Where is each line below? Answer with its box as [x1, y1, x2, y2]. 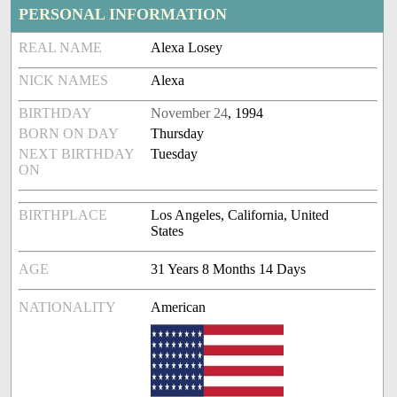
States [151, 223, 184, 239]
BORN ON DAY [19, 126, 120, 142]
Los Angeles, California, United [151, 207, 330, 223]
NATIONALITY [19, 300, 117, 315]
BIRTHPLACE [19, 207, 108, 223]
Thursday [151, 126, 205, 142]
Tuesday [151, 146, 198, 162]
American [151, 300, 206, 315]
